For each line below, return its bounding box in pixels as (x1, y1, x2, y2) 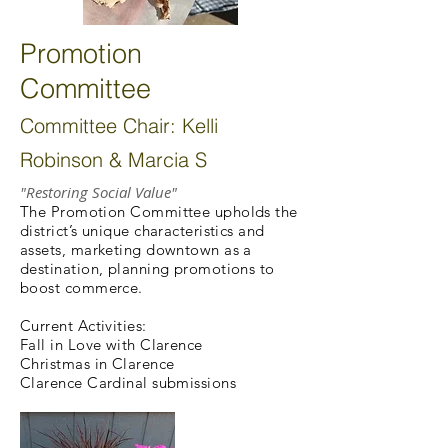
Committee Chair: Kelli (20, 113, 218, 138)
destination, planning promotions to (20, 259, 275, 278)
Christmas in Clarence (20, 354, 175, 373)
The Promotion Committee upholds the (20, 202, 298, 221)
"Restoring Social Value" (20, 182, 177, 202)
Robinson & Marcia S (20, 147, 207, 172)
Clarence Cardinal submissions (20, 373, 241, 392)
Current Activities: (20, 316, 147, 335)
